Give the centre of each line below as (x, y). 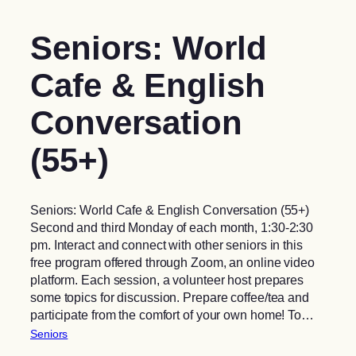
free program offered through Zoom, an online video (172, 262)
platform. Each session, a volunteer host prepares (167, 279)
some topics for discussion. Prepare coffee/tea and (170, 297)
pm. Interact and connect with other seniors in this (166, 244)
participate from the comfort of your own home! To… (172, 314)
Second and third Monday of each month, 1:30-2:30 (172, 227)
